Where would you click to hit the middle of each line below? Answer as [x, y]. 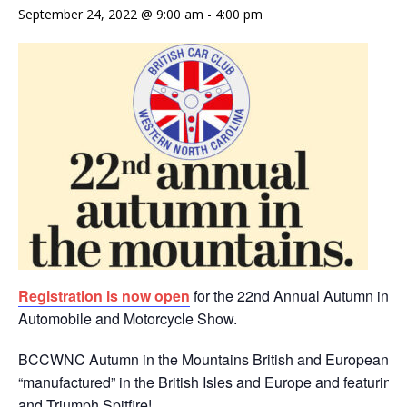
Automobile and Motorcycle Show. [128, 318]
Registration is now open [104, 295]
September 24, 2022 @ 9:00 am [111, 14]
